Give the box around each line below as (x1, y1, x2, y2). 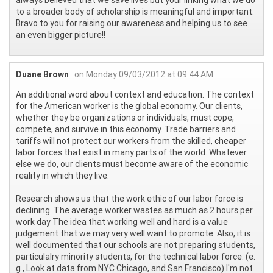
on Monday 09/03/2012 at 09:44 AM (74, 69, 213, 80)
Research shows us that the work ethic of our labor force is (16, 193, 243, 205)
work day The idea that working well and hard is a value (16, 216, 228, 228)
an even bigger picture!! (16, 29, 105, 41)
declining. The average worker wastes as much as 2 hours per (16, 205, 253, 216)
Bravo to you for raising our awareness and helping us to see (16, 18, 247, 29)
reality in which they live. (16, 170, 109, 182)
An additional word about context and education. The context (16, 89, 254, 101)
